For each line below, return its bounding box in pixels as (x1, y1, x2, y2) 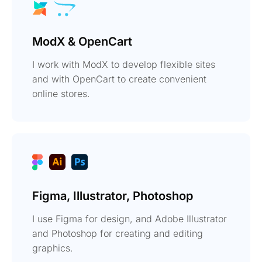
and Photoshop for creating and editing (32, 227, 203, 239)
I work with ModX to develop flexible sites (32, 58, 215, 70)
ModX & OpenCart (32, 34, 132, 49)
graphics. (32, 242, 73, 254)
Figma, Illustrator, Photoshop (32, 188, 193, 203)
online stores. (32, 87, 90, 99)
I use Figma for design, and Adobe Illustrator (32, 212, 227, 225)
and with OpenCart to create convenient (32, 73, 206, 85)
